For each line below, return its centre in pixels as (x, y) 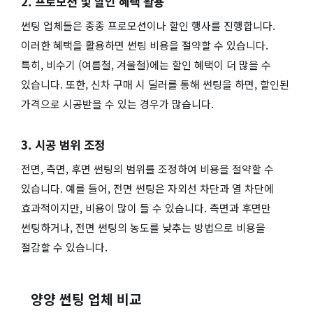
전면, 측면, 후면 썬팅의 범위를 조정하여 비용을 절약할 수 (147, 168)
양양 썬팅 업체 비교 (87, 299)
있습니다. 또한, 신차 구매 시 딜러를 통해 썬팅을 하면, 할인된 (155, 85)
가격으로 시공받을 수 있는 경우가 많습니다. (117, 104)
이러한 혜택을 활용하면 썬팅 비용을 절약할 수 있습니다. (145, 45)
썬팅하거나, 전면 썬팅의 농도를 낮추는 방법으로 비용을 (143, 227)
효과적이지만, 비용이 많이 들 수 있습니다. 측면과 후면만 (146, 208)
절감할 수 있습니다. (64, 247)
